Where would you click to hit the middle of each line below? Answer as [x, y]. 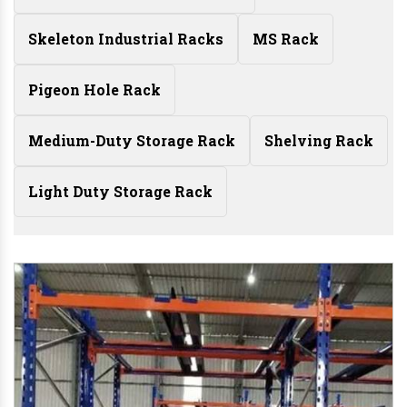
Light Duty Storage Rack [120, 192]
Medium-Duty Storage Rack [132, 141]
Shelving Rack [319, 141]
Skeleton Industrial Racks [126, 39]
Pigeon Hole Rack [94, 90]
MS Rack [286, 39]
